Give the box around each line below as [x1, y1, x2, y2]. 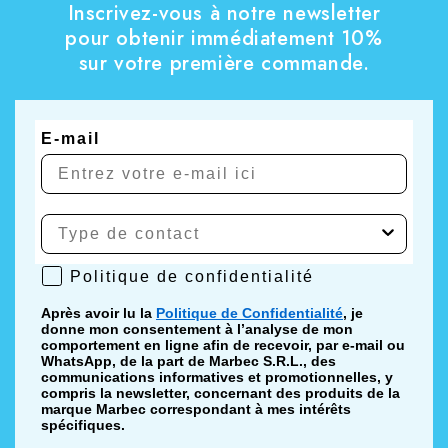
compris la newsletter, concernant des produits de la [41, 384, 400, 401]
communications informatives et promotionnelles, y [41, 368, 393, 385]
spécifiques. [41, 416, 125, 433]
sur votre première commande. [78, 48, 370, 78]
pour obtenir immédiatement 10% [65, 23, 383, 53]
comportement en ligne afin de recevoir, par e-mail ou [41, 336, 405, 353]
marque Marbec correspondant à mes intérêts [41, 400, 351, 417]
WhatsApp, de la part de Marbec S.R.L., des [41, 352, 336, 369]
